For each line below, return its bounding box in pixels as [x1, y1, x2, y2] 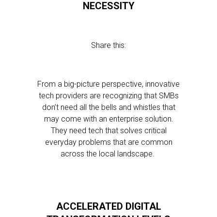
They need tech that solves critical [50, 126, 167, 135]
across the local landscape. [61, 149, 156, 158]
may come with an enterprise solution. [44, 114, 173, 124]
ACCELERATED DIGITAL [56, 201, 161, 212]
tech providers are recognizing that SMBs [38, 91, 179, 100]
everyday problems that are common [45, 138, 172, 147]
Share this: [91, 41, 126, 50]
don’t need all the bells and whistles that [42, 103, 175, 112]
